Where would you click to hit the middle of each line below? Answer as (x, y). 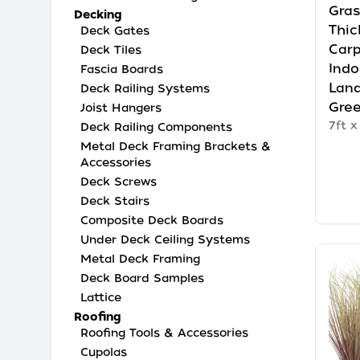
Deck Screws (119, 182)
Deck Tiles (111, 50)
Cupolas (104, 352)
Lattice (101, 297)
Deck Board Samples (142, 278)
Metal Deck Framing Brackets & (176, 146)
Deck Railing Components (156, 127)
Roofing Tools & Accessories (164, 333)
